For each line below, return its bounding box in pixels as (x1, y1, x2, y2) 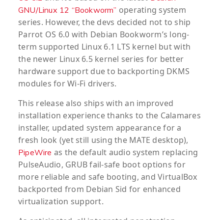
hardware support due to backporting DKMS (18, 66, 190, 77)
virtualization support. (18, 196, 104, 207)
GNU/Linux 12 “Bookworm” (18, 5, 117, 15)
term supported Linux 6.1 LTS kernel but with (18, 41, 191, 53)
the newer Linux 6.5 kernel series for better (18, 54, 184, 65)
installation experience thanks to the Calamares (18, 110, 201, 121)
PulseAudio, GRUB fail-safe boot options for (18, 159, 186, 170)
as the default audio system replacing (52, 147, 198, 158)
